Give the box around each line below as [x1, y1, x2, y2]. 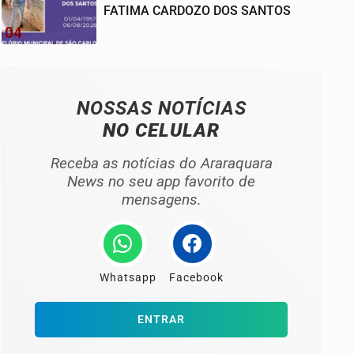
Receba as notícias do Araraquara [50, 154, 273, 172]
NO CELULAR [103, 119, 220, 141]
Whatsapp [99, 271, 156, 284]
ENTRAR [137, 313, 185, 326]
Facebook [168, 271, 224, 284]
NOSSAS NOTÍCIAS [76, 97, 247, 119]
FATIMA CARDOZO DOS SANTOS [104, 3, 291, 18]
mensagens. [121, 190, 201, 209]
